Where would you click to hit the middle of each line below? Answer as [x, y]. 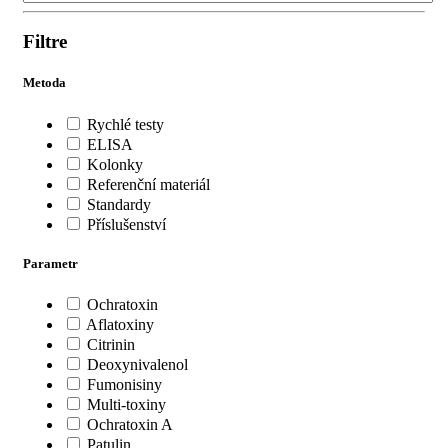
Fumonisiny [124, 384]
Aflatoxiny [120, 324]
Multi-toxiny [126, 404]
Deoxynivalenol [137, 364]
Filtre [45, 42]
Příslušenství [126, 224]
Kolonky [115, 164]
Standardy [119, 204]
